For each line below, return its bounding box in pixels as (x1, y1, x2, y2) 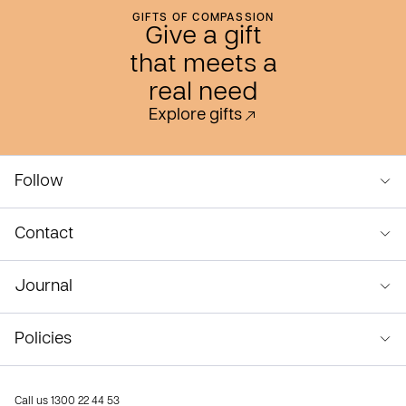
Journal (14, 279, 72, 295)
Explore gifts (148, 108, 242, 123)
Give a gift (144, 25, 262, 49)
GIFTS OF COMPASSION (131, 13, 275, 24)
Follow (14, 174, 63, 189)
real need (149, 82, 257, 105)
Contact (14, 227, 73, 242)
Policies (14, 332, 72, 347)
